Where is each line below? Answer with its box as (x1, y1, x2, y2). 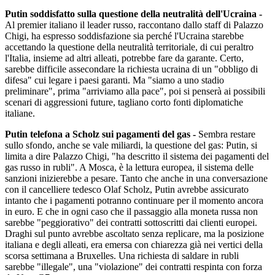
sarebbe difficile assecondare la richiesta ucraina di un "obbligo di (5, 64, 258, 74)
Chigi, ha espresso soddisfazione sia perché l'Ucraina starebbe (5, 31, 244, 41)
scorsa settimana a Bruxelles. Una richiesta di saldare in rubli (5, 250, 239, 261)
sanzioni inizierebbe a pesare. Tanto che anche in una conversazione (5, 173, 268, 184)
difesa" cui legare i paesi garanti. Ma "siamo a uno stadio (5, 75, 224, 85)
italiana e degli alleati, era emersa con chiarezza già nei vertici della (5, 239, 263, 250)
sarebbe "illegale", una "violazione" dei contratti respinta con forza (5, 261, 262, 272)
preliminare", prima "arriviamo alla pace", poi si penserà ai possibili (5, 86, 265, 96)
